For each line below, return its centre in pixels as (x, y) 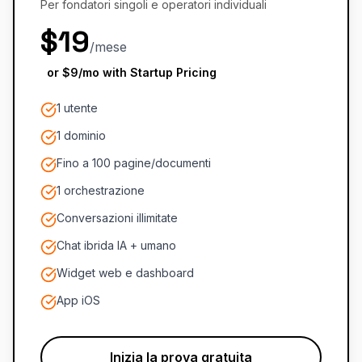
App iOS (78, 300)
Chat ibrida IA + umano (116, 245)
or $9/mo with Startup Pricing (132, 72)
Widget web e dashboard (125, 273)
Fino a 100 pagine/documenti (134, 163)
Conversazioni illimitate (117, 218)
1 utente (77, 108)
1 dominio (81, 135)
